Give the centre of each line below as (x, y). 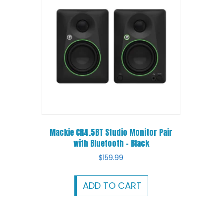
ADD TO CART (112, 185)
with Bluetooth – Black (111, 143)
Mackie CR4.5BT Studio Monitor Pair (111, 132)
